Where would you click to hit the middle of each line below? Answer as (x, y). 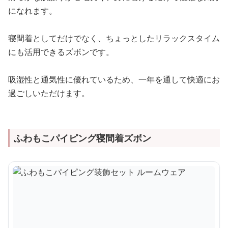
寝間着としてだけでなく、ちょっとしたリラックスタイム (114, 38)
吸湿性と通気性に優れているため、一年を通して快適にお (114, 79)
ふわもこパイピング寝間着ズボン (82, 138)
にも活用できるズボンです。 (61, 52)
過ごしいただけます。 (49, 93)
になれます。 (33, 10)
